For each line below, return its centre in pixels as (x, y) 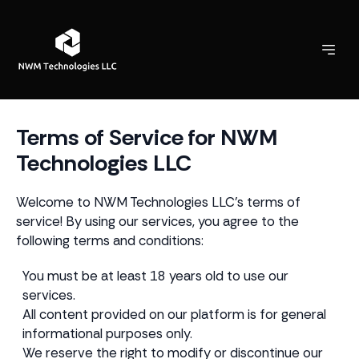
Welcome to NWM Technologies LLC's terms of (158, 202)
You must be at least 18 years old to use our (155, 276)
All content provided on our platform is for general (174, 314)
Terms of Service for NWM (147, 137)
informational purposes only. (107, 333)
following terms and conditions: (110, 240)
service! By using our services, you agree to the (157, 221)
